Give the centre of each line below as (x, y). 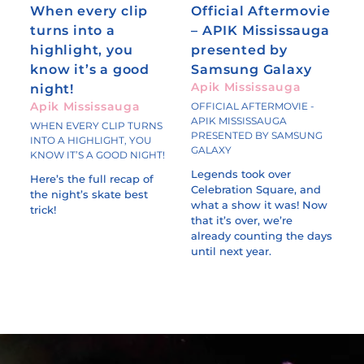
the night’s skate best (89, 195)
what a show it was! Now (260, 205)
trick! (43, 210)
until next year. (232, 251)
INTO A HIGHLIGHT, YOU (91, 140)
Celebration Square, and (256, 190)
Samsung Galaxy (251, 69)
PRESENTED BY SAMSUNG (257, 135)
